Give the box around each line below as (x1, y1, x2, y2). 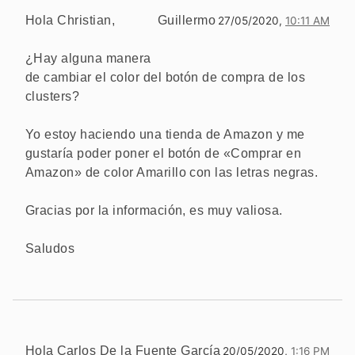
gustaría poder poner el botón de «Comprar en (25, 146, 302, 160)
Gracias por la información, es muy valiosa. (25, 203, 283, 217)
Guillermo (157, 13, 216, 27)
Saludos (25, 241, 75, 255)
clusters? (25, 89, 80, 103)
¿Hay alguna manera (25, 51, 151, 65)
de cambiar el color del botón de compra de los (25, 70, 306, 84)
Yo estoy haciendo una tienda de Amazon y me (25, 127, 305, 141)
